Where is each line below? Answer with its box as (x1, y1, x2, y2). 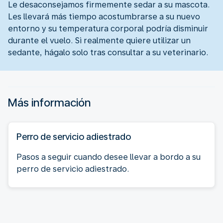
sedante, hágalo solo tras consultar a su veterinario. (8, 47, 208, 57)
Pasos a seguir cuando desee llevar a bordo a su (16, 152, 201, 162)
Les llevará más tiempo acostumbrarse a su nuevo (8, 11, 200, 21)
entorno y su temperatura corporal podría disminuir (8, 23, 208, 33)
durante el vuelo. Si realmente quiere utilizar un (8, 35, 191, 45)
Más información (8, 96, 91, 109)
